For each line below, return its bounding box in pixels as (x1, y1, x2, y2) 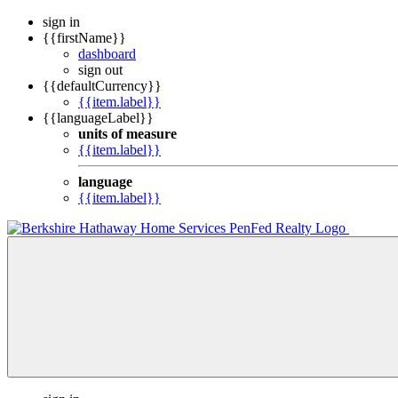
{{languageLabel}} (43, 110, 154, 125)
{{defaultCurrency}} (43, 78, 162, 93)
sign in (43, 14, 80, 29)
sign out (78, 62, 123, 77)
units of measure (78, 126, 177, 141)
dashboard (78, 46, 136, 61)
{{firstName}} (43, 30, 126, 45)
